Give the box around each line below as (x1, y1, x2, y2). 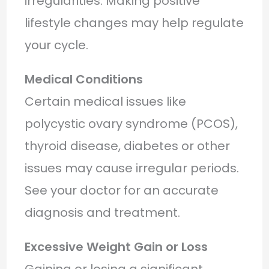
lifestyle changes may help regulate (24, 14, 244, 31)
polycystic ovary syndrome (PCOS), (24, 115, 238, 132)
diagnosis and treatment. (24, 204, 180, 221)
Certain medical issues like (24, 92, 186, 110)
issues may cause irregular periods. (24, 159, 239, 177)
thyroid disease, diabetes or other (24, 137, 230, 154)
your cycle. (24, 36, 88, 53)
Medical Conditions (24, 70, 143, 88)
